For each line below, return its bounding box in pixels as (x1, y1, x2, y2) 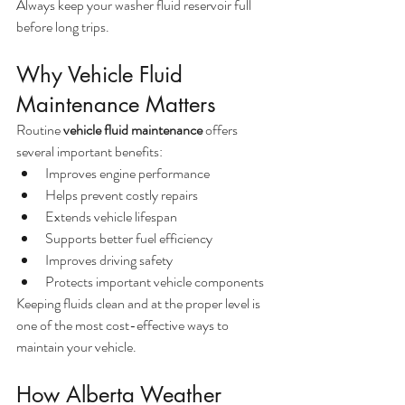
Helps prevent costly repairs (45, 184, 198, 206)
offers (202, 119, 240, 141)
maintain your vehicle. (16, 336, 137, 358)
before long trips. (16, 16, 109, 38)
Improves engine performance (45, 163, 210, 184)
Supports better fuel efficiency (45, 228, 212, 250)
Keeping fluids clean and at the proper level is (16, 293, 263, 315)
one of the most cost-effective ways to (16, 315, 231, 336)
